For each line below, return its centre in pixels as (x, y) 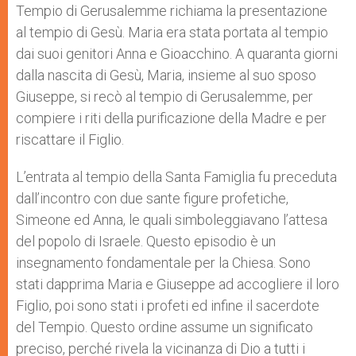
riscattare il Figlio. (70, 139)
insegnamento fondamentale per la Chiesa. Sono (163, 262)
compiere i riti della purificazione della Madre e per (171, 118)
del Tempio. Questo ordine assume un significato (164, 327)
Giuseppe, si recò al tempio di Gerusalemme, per (164, 96)
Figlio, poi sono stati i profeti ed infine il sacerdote (168, 305)
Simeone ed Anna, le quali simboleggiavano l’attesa (172, 219)
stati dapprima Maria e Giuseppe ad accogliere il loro (178, 284)
